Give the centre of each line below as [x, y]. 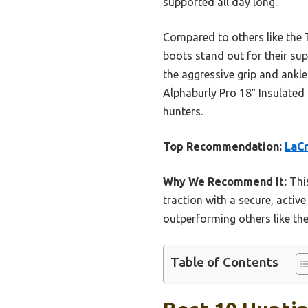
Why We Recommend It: [225, 181]
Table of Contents [224, 262]
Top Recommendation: [222, 146]
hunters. [183, 111]
